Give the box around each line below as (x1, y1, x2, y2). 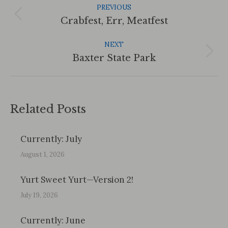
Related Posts (10, 102, 86, 116)
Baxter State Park (72, 52, 156, 64)
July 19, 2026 (20, 191, 58, 199)
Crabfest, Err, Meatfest (60, 15, 168, 26)
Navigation (10, 3, 84, 19)
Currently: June (20, 215, 85, 226)
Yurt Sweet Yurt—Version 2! (20, 174, 133, 185)
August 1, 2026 (20, 150, 65, 159)
